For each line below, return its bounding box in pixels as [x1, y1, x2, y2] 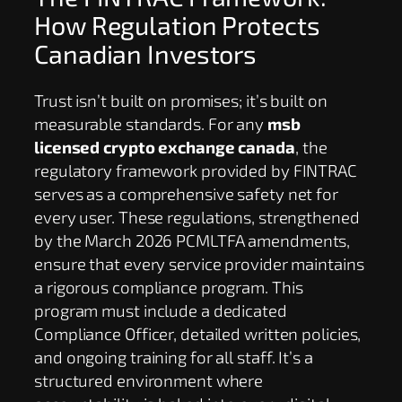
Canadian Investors [34, 37, 258, 69]
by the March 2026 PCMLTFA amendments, [34, 230, 351, 251]
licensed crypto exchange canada [34, 136, 295, 158]
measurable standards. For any [34, 113, 267, 135]
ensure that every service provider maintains [34, 253, 364, 275]
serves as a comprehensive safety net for [34, 183, 338, 205]
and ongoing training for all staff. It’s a [34, 346, 313, 368]
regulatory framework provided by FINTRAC [34, 160, 357, 181]
